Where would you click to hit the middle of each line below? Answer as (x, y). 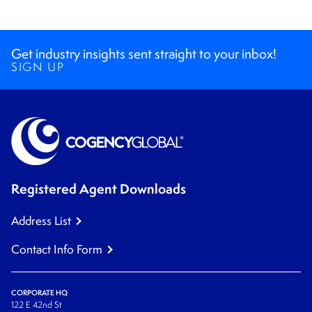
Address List (41, 220)
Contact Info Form (57, 250)
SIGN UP (38, 67)
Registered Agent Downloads (99, 188)
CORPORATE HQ (39, 293)
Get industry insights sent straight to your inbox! (144, 53)
